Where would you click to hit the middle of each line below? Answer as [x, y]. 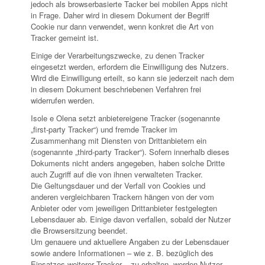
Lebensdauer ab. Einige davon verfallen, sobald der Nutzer [131, 219]
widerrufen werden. [63, 101]
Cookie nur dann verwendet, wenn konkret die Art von [122, 27]
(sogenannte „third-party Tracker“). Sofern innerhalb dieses [130, 152]
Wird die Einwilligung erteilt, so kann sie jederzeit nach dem [132, 78]
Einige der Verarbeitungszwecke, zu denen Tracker [117, 56]
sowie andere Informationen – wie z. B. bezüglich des [122, 253]
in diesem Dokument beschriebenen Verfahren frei [116, 89]
